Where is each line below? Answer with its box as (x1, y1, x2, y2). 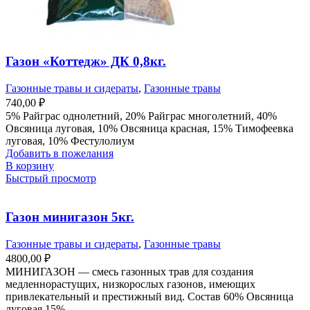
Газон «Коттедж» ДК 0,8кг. (6, 53, 166, 69)
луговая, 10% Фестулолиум (6, 134, 134, 147)
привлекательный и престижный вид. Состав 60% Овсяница (6, 291, 293, 302)
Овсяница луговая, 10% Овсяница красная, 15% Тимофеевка (6, 122, 293, 134)
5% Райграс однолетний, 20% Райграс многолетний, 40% (6, 109, 277, 122)
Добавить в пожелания (6, 147, 113, 159)
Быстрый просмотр (6, 172, 96, 184)
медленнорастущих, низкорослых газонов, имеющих (6, 278, 255, 290)
